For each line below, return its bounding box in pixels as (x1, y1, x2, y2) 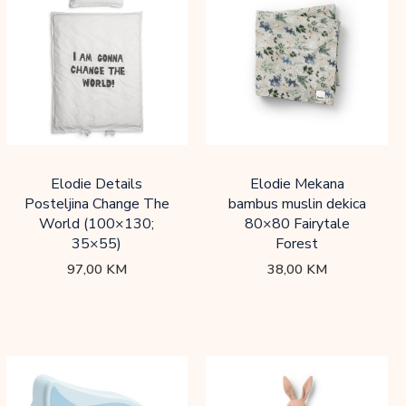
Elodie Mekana (249, 174, 344, 195)
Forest (275, 234, 319, 255)
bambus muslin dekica (227, 194, 366, 215)
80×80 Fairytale (244, 214, 350, 235)
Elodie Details (51, 174, 143, 195)
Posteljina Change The (24, 194, 169, 215)
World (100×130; (39, 214, 155, 235)
